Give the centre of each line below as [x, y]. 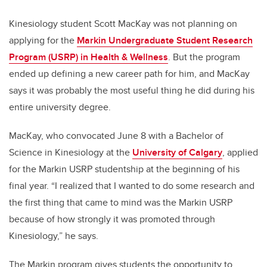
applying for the [43, 41]
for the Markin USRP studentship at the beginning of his [124, 169]
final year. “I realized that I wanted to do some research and [132, 186]
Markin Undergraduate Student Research [165, 41]
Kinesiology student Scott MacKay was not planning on [123, 24]
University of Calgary [177, 153]
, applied [240, 153]
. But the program [204, 57]
